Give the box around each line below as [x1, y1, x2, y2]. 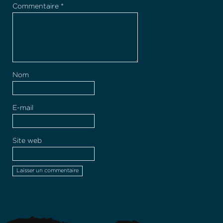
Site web [12, 137, 42, 144]
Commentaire [12, 3, 61, 9]
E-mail [12, 105, 33, 111]
